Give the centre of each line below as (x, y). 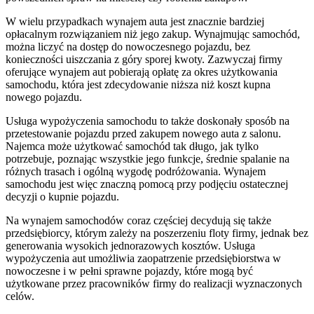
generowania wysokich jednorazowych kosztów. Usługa (130, 246)
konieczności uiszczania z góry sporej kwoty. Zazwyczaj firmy (144, 60)
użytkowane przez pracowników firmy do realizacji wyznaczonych (154, 284)
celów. (20, 296)
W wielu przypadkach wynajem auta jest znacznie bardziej (135, 22)
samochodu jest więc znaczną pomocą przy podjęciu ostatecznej (147, 184)
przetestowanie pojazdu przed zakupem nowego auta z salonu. (143, 134)
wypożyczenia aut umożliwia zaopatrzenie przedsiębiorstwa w (143, 259)
